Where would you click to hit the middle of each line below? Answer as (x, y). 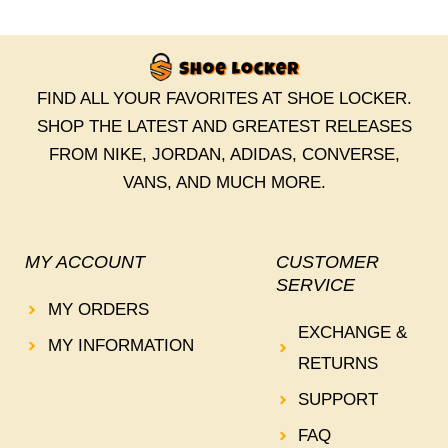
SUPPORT (338, 400)
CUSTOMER (327, 262)
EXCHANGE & (353, 333)
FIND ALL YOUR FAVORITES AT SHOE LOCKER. (224, 99)
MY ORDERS (98, 310)
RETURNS (338, 364)
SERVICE (315, 285)
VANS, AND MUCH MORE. (224, 183)
